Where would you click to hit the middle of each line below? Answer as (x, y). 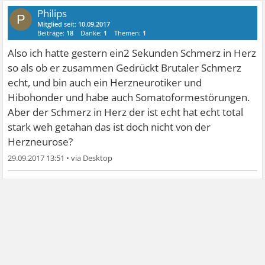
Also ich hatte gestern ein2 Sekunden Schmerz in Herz (132, 53)
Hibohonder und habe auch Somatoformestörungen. (129, 97)
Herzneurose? (41, 142)
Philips (52, 13)
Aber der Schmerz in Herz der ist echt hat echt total (126, 112)
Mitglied (50, 24)
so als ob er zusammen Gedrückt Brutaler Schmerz (125, 68)
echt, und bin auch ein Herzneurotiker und (105, 83)
